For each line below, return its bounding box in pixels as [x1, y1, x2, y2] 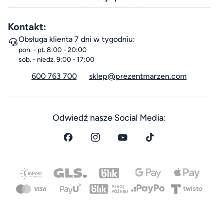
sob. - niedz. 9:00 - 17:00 [18, 55, 94, 64]
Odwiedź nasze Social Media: [52, 112, 166, 124]
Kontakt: [8, 21, 46, 33]
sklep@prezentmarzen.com [89, 72, 187, 81]
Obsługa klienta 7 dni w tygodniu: [18, 35, 135, 44]
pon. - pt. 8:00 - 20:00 [18, 46, 87, 54]
